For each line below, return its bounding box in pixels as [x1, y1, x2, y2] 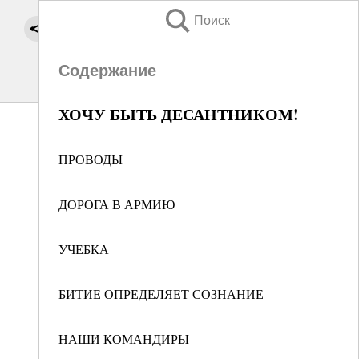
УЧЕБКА [58, 240, 109, 257]
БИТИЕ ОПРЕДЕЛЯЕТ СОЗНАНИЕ [58, 285, 264, 302]
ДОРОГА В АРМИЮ [58, 196, 175, 212]
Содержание [58, 62, 156, 79]
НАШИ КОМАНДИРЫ [58, 330, 189, 347]
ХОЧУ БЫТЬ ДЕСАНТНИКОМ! [58, 103, 299, 126]
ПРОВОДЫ [58, 151, 123, 167]
